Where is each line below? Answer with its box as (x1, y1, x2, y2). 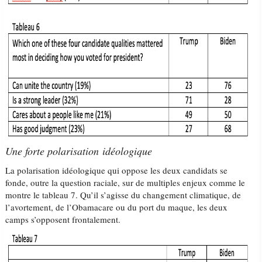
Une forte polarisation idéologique (5, 144, 153, 158)
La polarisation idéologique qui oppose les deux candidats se (5, 164, 228, 176)
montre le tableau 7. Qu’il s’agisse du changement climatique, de (5, 189, 242, 201)
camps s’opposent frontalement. (5, 213, 126, 225)
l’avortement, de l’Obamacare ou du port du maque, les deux (5, 201, 228, 213)
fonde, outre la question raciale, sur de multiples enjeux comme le (5, 177, 246, 188)
